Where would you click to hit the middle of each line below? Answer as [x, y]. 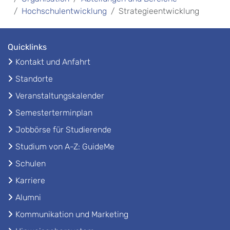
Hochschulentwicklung [64, 11]
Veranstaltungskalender [60, 95]
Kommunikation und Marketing [72, 214]
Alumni [28, 197]
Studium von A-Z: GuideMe [65, 146]
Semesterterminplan [54, 112]
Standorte [34, 79]
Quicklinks [27, 47]
